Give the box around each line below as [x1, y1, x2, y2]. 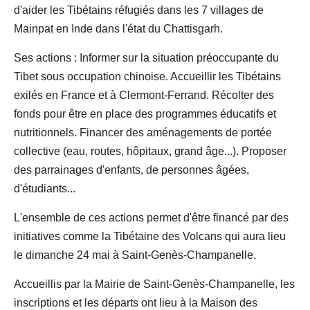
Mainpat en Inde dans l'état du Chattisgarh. [14, 22, 223, 35]
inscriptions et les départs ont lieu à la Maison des [14, 296, 257, 309]
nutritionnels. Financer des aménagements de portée [14, 126, 272, 138]
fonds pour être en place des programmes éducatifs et [14, 107, 276, 120]
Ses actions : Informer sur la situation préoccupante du [14, 51, 279, 64]
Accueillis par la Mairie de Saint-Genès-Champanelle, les [14, 277, 295, 290]
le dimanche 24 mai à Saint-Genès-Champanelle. [14, 248, 256, 261]
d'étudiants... [14, 182, 75, 194]
